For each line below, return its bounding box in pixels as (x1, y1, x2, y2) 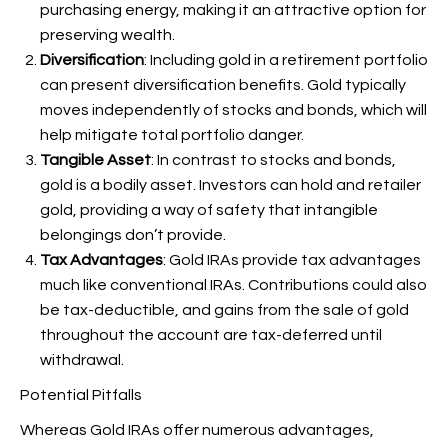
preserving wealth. (40, 27, 175, 43)
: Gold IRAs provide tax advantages (163, 252, 421, 268)
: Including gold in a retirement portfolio (144, 52, 428, 68)
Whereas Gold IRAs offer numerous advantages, (20, 422, 374, 438)
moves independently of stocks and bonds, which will (40, 102, 427, 118)
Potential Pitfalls (20, 387, 142, 403)
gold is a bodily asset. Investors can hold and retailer (40, 177, 421, 193)
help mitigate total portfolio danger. (40, 127, 304, 143)
